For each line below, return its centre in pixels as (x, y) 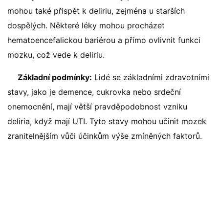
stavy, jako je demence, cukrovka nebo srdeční (94, 92)
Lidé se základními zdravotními (151, 77)
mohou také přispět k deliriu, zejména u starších (96, 11)
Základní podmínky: (55, 77)
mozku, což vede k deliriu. (56, 55)
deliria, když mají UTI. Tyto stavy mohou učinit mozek (107, 121)
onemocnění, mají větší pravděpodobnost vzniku (97, 107)
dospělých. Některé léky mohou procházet (86, 25)
